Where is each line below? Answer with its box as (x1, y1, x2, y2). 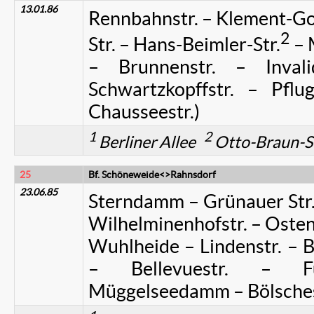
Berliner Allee (96, 132, 204, 151)
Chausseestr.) (88, 101, 200, 123)
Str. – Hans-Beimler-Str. (88, 34, 281, 55)
